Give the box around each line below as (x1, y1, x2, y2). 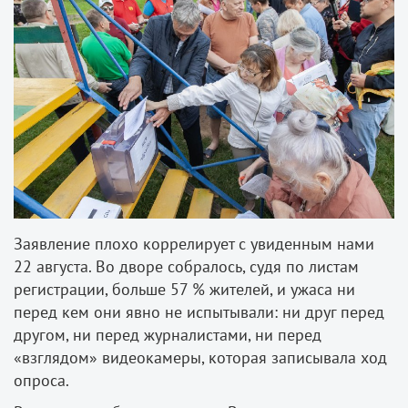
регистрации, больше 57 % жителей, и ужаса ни (14, 279, 355, 301)
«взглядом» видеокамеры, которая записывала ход (14, 347, 387, 369)
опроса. (14, 370, 69, 392)
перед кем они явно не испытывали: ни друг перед (14, 301, 384, 323)
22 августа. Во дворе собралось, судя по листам (14, 256, 359, 278)
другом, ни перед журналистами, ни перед (14, 324, 321, 346)
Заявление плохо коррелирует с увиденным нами (14, 233, 374, 255)
